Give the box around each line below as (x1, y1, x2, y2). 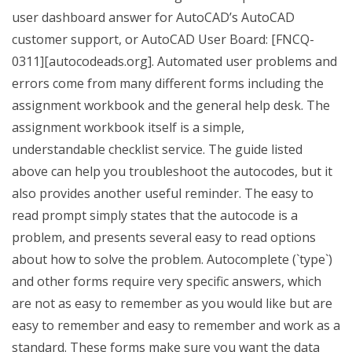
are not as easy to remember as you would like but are (12, 295, 332, 312)
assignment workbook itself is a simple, (12, 119, 244, 136)
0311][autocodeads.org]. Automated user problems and (12, 53, 337, 70)
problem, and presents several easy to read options (12, 229, 316, 246)
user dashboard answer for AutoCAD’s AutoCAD (12, 9, 295, 26)
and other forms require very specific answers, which (12, 273, 321, 290)
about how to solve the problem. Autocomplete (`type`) (12, 251, 332, 268)
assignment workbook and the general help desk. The (12, 97, 330, 114)
